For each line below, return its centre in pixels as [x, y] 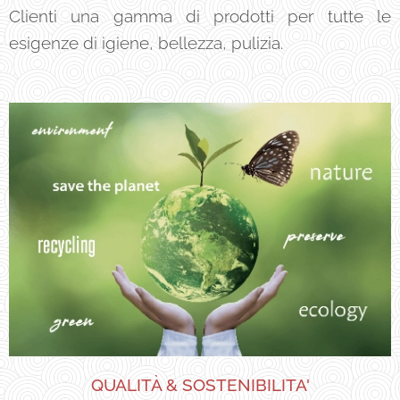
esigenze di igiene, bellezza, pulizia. [146, 42]
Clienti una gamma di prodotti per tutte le [200, 16]
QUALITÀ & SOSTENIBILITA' [200, 385]
